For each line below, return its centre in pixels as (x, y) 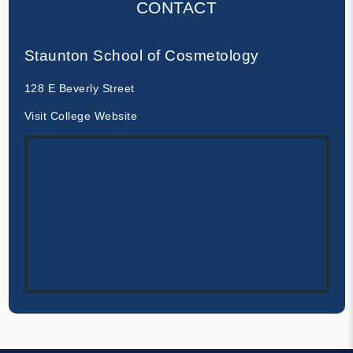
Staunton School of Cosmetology (141, 55)
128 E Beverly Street (79, 88)
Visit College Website (80, 115)
